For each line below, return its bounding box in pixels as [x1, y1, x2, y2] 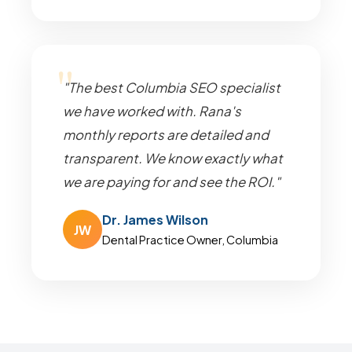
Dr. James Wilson [102, 211, 208, 228]
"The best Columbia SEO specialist [63, 79, 280, 96]
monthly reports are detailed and [63, 126, 269, 143]
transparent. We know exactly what [63, 150, 283, 167]
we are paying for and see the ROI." [63, 174, 280, 190]
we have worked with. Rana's [63, 103, 241, 119]
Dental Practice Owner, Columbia [102, 233, 278, 247]
